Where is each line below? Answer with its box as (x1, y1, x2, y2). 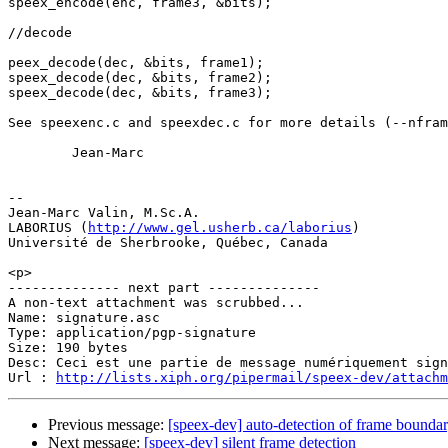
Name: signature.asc (8, 310, 160, 326)
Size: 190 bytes (8, 340, 128, 356)
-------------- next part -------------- (8, 280, 320, 296)
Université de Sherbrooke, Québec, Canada (8, 235, 328, 251)
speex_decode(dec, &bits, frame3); (8, 85, 272, 101)
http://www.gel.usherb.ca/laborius (88, 220, 352, 236)
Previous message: (48, 416, 168, 434)
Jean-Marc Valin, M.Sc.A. (8, 205, 200, 221)
